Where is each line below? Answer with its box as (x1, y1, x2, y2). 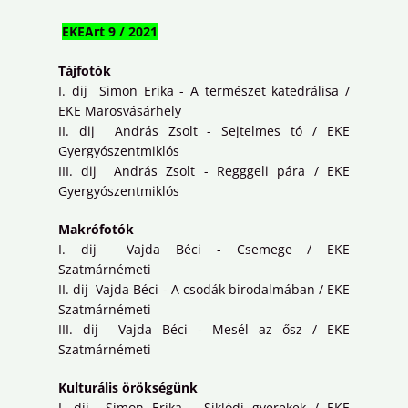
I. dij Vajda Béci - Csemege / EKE (58, 240, 350, 259)
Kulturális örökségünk (58, 379, 198, 397)
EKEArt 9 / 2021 (62, 23, 158, 41)
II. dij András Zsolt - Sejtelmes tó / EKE (58, 122, 350, 140)
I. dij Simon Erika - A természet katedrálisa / (58, 82, 350, 100)
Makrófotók (58, 220, 134, 239)
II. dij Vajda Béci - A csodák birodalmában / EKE (58, 280, 350, 299)
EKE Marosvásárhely (58, 102, 181, 120)
